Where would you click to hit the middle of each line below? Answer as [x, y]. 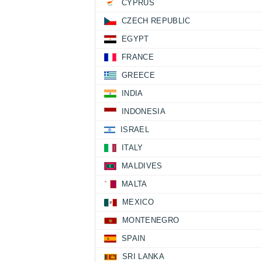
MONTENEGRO [151, 220]
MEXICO [138, 202]
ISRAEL [135, 130]
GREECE [138, 75]
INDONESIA [144, 112]
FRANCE [138, 57]
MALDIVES [142, 166]
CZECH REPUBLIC [156, 21]
